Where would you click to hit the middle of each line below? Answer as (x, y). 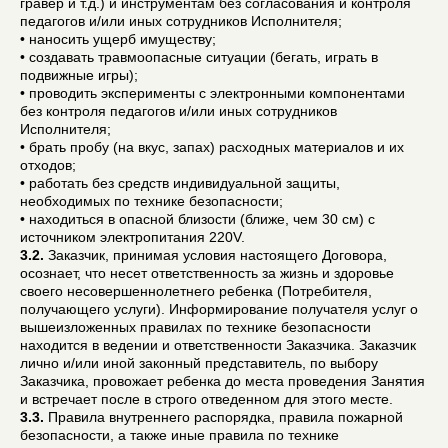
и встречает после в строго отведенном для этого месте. (206, 398)
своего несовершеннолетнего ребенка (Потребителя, (196, 290)
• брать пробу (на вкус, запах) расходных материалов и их (212, 146)
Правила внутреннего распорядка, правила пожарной (223, 416)
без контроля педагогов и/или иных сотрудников (178, 110)
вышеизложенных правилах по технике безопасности (195, 326)
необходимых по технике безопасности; (151, 200)
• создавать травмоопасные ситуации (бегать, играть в (199, 56)
